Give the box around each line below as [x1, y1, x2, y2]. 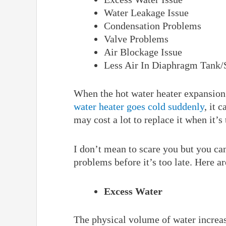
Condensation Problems [104, 20, 202, 31]
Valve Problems [104, 33, 169, 44]
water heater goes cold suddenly [74, 100, 205, 112]
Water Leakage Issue [104, 7, 189, 18]
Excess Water [104, 185, 163, 197]
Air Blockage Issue [104, 46, 183, 58]
